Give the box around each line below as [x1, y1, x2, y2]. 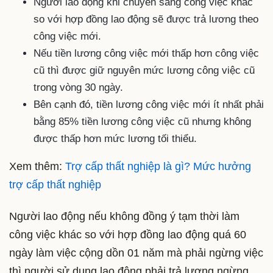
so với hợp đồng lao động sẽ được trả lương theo [34, 13, 258, 26]
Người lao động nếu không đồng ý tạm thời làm [9, 210, 239, 222]
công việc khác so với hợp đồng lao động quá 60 [9, 228, 246, 241]
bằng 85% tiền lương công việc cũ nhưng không [34, 116, 251, 128]
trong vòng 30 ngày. [34, 82, 126, 94]
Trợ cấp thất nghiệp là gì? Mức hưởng [65, 160, 251, 173]
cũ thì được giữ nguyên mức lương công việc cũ [34, 65, 255, 77]
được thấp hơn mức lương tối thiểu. [34, 133, 197, 145]
